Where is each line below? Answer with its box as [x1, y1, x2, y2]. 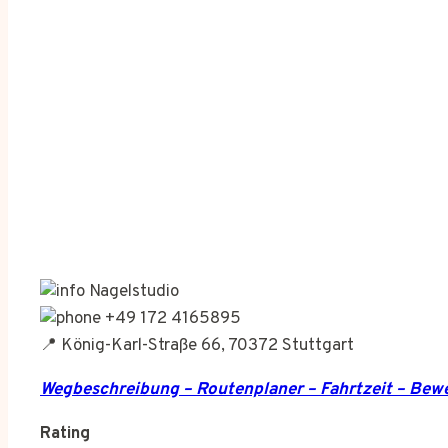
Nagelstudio [85, 280, 179, 303]
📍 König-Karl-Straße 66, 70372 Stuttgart [40, 334, 354, 357]
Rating [40, 422, 90, 445]
